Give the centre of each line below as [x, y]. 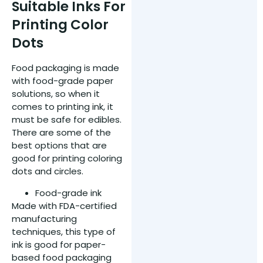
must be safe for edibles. [67, 120]
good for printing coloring [67, 159]
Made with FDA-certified [64, 205]
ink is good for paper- [59, 244]
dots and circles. [48, 171]
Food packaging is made [65, 68]
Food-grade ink [68, 193]
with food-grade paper [63, 81]
